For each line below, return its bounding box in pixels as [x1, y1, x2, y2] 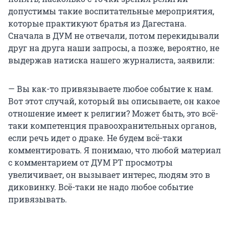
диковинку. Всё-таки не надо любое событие [8, 181, 193, 192]
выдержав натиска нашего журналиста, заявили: [8, 54, 214, 65]
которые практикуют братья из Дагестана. [8, 17, 187, 29]
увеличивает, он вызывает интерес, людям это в [8, 169, 210, 180]
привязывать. [8, 193, 67, 204]
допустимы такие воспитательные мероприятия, [8, 5, 214, 16]
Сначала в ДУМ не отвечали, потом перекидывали [8, 30, 219, 41]
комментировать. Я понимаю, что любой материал [8, 144, 221, 155]
